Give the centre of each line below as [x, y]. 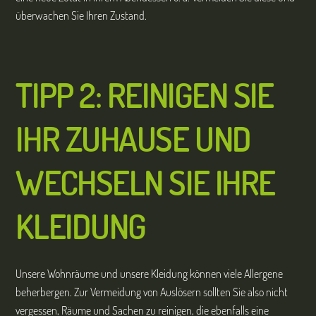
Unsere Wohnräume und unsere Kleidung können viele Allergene [150, 273]
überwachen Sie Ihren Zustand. [81, 16]
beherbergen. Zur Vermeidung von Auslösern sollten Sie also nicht [152, 292]
